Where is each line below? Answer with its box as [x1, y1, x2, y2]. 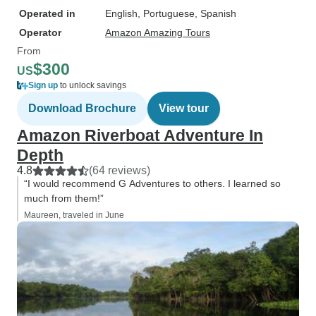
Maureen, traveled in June [24, 210, 124, 220]
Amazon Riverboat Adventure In [17, 126, 263, 145]
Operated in [19, 8, 75, 19]
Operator [19, 27, 61, 38]
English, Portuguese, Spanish [105, 8, 236, 19]
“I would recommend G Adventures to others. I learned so [24, 178, 281, 189]
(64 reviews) [89, 164, 150, 176]
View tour [159, 102, 209, 114]
